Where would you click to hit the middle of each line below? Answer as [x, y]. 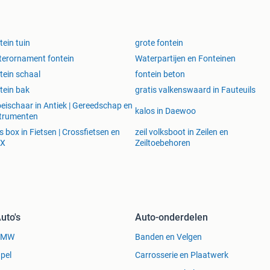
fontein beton [160, 74]
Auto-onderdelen [171, 218]
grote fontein [159, 43]
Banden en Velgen [168, 237]
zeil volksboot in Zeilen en [182, 132]
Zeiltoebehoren [163, 143]
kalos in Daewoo [165, 111]
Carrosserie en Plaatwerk [182, 255]
